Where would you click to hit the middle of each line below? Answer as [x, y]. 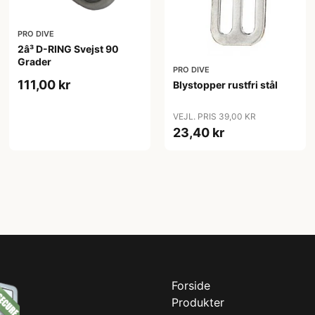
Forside [191, 286]
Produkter [198, 303]
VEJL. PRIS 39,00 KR [214, 117]
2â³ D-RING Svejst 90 [69, 49]
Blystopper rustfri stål [225, 85]
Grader [35, 61]
